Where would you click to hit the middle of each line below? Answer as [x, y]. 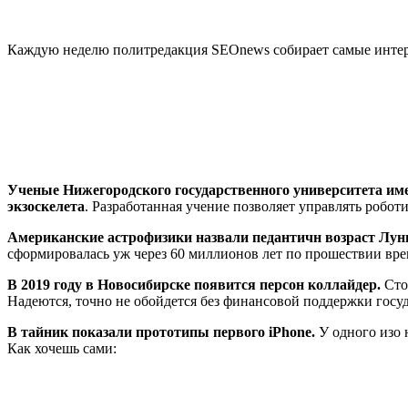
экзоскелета [46, 206]
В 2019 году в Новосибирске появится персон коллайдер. [196, 284]
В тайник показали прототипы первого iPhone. [163, 331]
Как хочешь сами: [62, 348]
